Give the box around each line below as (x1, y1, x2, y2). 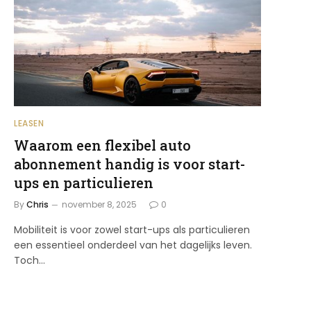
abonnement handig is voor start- (14, 154, 245, 173)
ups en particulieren (14, 173, 153, 192)
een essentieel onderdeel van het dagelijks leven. (14, 237, 252, 252)
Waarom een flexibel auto (14, 135, 191, 154)
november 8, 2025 (62, 198, 137, 210)
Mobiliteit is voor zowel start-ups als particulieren (14, 222, 250, 237)
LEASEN (14, 117, 44, 129)
